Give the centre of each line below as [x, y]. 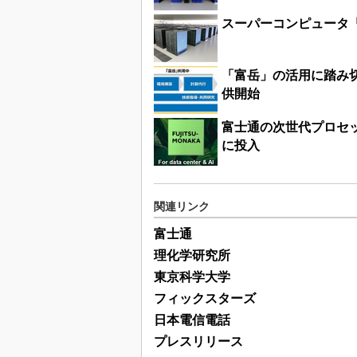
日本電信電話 [192, 320]
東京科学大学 [192, 277]
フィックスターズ [205, 299]
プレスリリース [198, 342]
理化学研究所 [192, 256]
